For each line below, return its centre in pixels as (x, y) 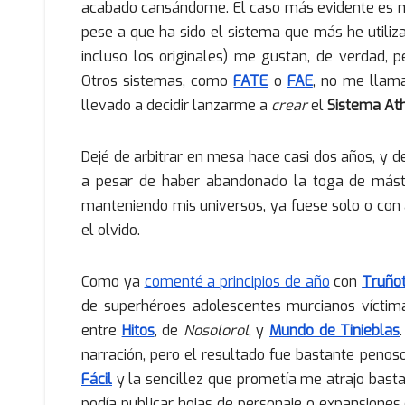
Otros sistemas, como (158, 80)
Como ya (113, 281)
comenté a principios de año (237, 281)
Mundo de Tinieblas (335, 330)
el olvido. (111, 230)
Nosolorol (216, 330)
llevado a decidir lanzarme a (176, 105)
